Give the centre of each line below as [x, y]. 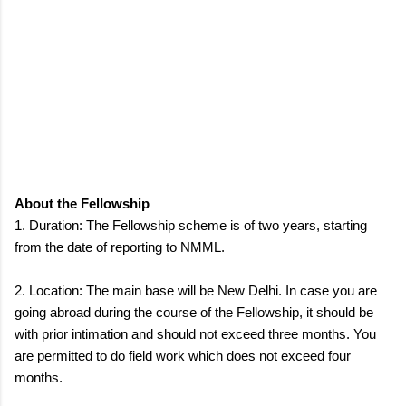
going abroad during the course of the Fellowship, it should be [194, 312]
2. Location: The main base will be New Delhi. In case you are [196, 290]
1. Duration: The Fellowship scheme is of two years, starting [191, 225]
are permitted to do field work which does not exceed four [183, 355]
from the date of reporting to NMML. [121, 246]
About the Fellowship [82, 203]
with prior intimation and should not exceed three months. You [195, 333]
